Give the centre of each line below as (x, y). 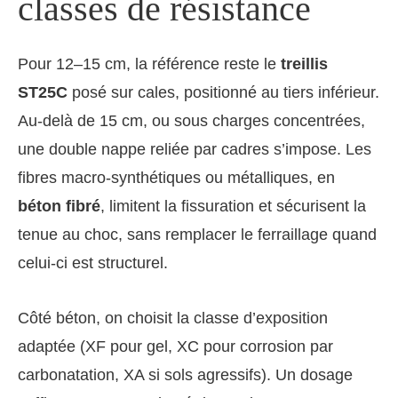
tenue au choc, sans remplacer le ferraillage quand (197, 235)
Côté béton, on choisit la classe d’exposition (173, 318)
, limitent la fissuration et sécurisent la (233, 207)
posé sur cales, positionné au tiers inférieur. (223, 93)
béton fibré (59, 207)
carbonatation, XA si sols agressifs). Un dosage (185, 375)
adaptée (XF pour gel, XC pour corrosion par (175, 347)
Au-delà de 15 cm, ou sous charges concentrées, (191, 121)
